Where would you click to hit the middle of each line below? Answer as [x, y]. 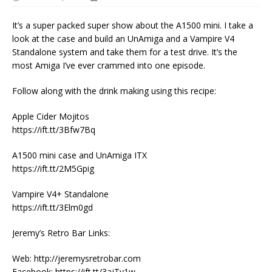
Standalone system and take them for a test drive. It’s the [125, 52]
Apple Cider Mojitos [51, 116]
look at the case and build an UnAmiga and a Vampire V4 [123, 38]
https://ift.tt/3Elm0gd [53, 207]
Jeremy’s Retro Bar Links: [61, 233]
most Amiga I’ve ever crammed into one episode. [109, 65]
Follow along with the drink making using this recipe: [114, 90]
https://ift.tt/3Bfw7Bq [54, 129]
